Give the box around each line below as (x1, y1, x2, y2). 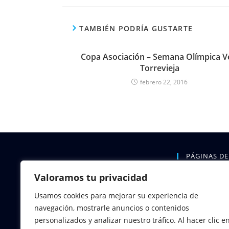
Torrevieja (140, 62, 179, 74)
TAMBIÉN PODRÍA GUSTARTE (79, 24, 193, 34)
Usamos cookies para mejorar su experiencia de (34, 191, 198, 200)
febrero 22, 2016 (140, 78, 188, 87)
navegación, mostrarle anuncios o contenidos (34, 203, 189, 213)
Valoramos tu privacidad (34, 171, 147, 184)
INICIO (187, 172, 206, 180)
